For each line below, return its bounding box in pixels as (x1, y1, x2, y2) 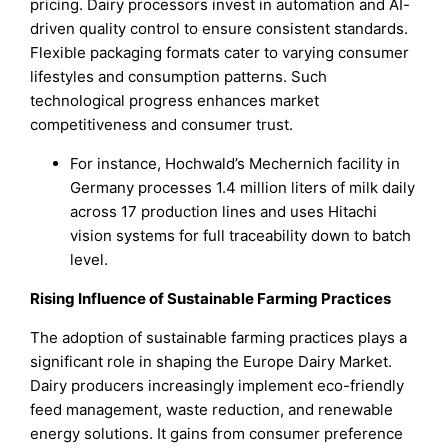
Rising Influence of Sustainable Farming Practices (30, 289, 392, 309)
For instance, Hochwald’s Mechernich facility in (70, 154, 401, 174)
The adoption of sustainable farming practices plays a (30, 328, 408, 348)
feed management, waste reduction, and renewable (30, 400, 394, 420)
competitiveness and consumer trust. (30, 115, 294, 135)
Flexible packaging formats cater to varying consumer (30, 43, 410, 63)
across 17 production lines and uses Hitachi (70, 202, 378, 222)
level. (70, 250, 109, 270)
